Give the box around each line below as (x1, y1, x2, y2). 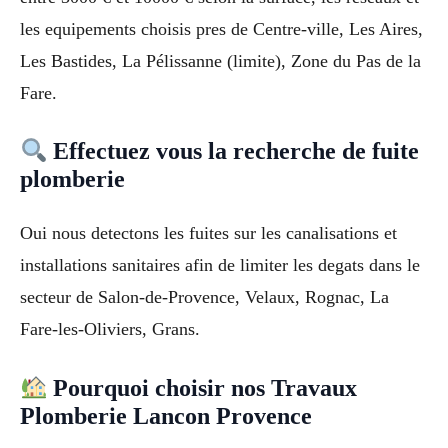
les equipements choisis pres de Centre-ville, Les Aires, (20, 18, 423, 39)
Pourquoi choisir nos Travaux (47, 375, 358, 402)
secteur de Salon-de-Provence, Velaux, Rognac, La (20, 287, 389, 308)
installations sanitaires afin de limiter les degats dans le (20, 255, 420, 276)
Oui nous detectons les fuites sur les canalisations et (20, 223, 397, 244)
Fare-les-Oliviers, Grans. (20, 319, 200, 340)
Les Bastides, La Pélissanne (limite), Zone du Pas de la (20, 50, 421, 71)
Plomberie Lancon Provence (20, 403, 312, 430)
